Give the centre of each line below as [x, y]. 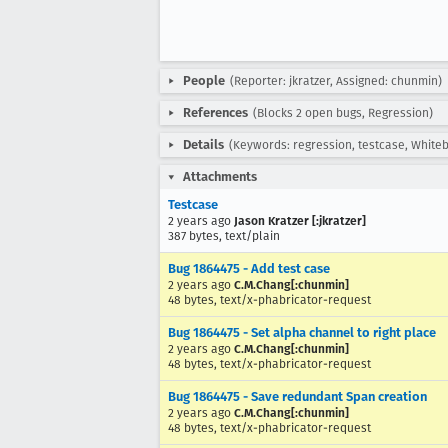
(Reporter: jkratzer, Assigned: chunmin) [336, 81]
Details [203, 144]
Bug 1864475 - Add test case [249, 268]
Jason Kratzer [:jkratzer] [300, 221]
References [215, 112]
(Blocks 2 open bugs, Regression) [343, 113]
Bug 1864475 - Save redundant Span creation [297, 396]
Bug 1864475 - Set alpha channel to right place [302, 332]
